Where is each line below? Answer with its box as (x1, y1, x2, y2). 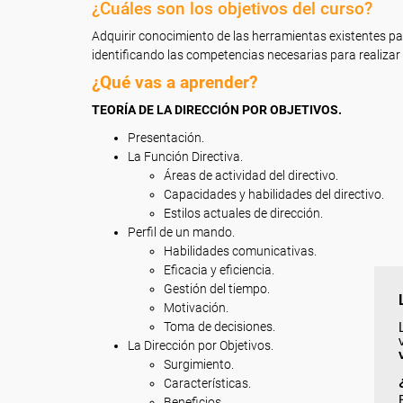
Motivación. (164, 300, 228, 315)
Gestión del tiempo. (164, 282, 270, 296)
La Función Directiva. (128, 149, 243, 164)
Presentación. (128, 130, 204, 145)
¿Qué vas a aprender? (92, 72, 257, 93)
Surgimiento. (164, 357, 234, 372)
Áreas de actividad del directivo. (164, 168, 338, 183)
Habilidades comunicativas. (164, 244, 317, 258)
